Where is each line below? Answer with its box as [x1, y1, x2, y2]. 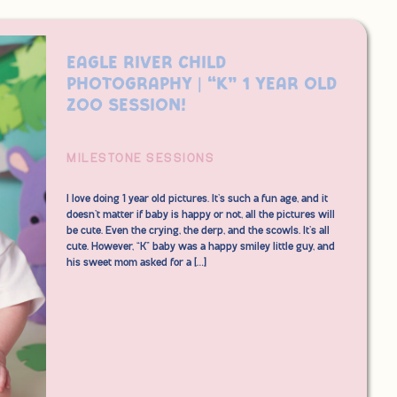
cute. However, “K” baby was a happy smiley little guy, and [66, 241, 335, 253]
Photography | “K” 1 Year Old [66, 75, 337, 93]
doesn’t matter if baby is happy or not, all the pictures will [66, 209, 335, 221]
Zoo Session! [66, 97, 186, 114]
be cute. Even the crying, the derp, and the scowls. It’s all [66, 225, 330, 237]
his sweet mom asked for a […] [66, 257, 206, 269]
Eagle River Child [66, 54, 226, 72]
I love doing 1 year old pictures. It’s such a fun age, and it [66, 193, 328, 205]
